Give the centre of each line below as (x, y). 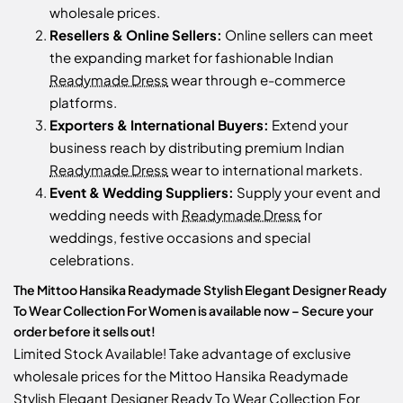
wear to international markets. (265, 170)
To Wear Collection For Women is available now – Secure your (193, 311)
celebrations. (92, 260)
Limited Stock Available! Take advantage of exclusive (182, 354)
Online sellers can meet (298, 35)
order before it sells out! (85, 331)
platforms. (83, 103)
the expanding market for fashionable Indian (192, 58)
